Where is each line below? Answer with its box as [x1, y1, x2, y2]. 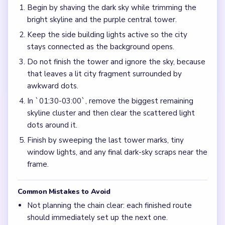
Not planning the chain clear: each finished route [27, 200, 192, 211]
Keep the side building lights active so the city [27, 30, 187, 40]
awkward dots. [27, 81, 78, 91]
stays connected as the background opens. [27, 42, 174, 52]
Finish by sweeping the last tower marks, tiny [27, 135, 184, 146]
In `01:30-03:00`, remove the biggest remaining [27, 96, 193, 106]
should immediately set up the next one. [27, 212, 168, 223]
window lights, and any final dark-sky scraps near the [27, 147, 207, 158]
